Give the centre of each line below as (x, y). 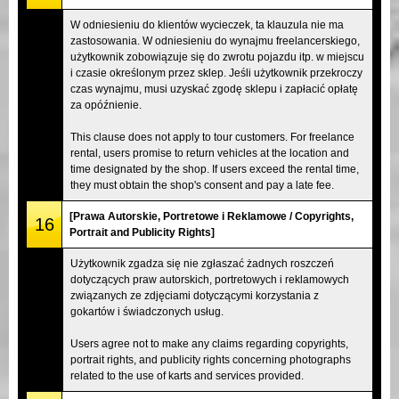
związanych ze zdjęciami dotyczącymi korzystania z (195, 295)
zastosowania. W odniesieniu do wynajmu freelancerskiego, (215, 41)
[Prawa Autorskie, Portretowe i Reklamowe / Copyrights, (212, 216)
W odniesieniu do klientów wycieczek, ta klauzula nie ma (207, 24)
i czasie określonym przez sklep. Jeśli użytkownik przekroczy (216, 73)
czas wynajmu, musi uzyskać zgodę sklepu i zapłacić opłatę (214, 89)
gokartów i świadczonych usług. (147, 311)
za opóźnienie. (106, 105)
